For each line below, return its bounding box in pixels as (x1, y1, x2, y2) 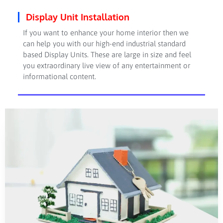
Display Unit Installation (26, 11, 130, 23)
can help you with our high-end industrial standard (22, 39, 186, 48)
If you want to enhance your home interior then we (22, 28, 189, 37)
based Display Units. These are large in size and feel (22, 50, 191, 59)
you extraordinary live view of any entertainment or (22, 61, 190, 70)
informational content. (22, 72, 96, 81)
